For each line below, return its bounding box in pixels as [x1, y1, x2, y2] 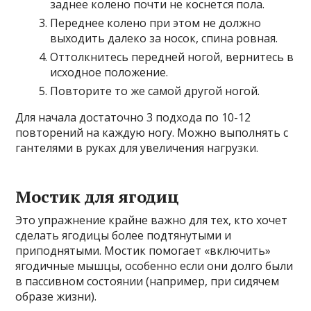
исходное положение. [50, 64, 169, 80]
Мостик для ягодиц [15, 185, 180, 208]
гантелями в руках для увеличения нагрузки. [15, 140, 259, 155]
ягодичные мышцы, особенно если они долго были [15, 258, 294, 274]
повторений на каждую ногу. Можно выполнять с [15, 124, 289, 140]
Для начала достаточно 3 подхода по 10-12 [15, 109, 251, 125]
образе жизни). [15, 288, 97, 304]
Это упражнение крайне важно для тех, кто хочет [15, 212, 288, 228]
